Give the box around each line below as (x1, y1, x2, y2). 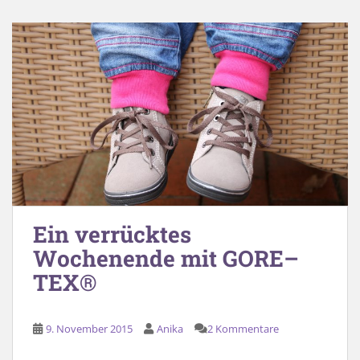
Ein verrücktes (33, 219, 191, 249)
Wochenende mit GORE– (33, 243, 299, 273)
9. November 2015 (46, 321, 133, 336)
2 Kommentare (207, 321, 279, 336)
